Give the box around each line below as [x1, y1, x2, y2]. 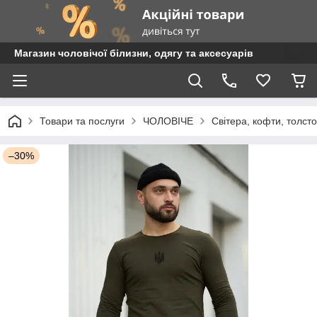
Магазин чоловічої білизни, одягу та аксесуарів [14, 47, 253, 59]
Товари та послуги [40, 115, 125, 127]
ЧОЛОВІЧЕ [143, 115, 193, 127]
